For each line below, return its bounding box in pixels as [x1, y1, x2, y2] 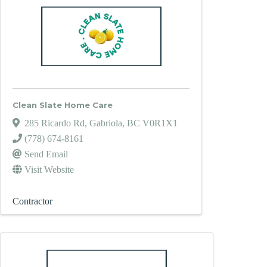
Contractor [13, 196, 52, 207]
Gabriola [89, 118, 122, 129]
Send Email [24, 149, 68, 160]
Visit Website [24, 164, 74, 175]
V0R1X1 [142, 118, 178, 129]
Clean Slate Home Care [13, 100, 113, 110]
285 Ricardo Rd [24, 118, 85, 129]
